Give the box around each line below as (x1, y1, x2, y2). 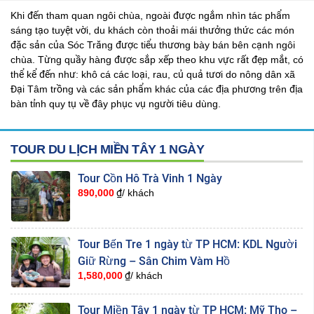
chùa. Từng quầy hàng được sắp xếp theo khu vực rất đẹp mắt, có (11, 53, 303, 65)
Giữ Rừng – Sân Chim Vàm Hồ (78, 254, 230, 268)
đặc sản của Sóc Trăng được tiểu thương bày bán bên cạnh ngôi (11, 39, 295, 50)
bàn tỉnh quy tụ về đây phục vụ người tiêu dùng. (11, 97, 221, 109)
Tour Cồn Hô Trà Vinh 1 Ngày (78, 171, 222, 185)
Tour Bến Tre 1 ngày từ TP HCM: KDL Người (78, 237, 297, 251)
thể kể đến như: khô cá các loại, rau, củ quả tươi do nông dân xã (11, 68, 295, 80)
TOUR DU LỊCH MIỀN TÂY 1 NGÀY (11, 142, 204, 156)
